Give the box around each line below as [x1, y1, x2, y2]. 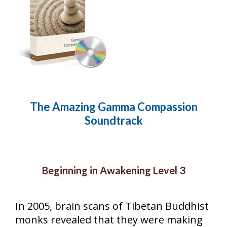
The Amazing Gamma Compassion [29, 100, 198, 114]
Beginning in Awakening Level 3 [42, 164, 185, 176]
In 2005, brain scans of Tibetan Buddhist [15, 199, 209, 213]
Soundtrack [84, 113, 143, 128]
